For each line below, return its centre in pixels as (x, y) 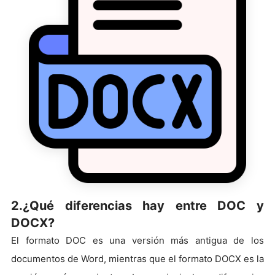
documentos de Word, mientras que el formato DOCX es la (137, 258)
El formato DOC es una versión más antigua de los (137, 240)
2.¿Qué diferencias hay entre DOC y (137, 205)
